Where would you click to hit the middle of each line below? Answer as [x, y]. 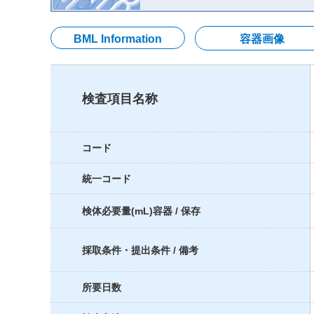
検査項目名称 [120, 99]
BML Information [118, 39]
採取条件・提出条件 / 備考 [140, 250]
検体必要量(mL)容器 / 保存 [141, 211]
